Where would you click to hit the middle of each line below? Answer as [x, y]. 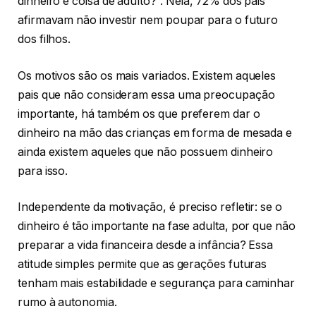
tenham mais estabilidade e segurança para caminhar [157, 284]
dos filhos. [46, 39]
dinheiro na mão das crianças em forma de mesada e [155, 133]
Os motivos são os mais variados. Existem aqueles [147, 75]
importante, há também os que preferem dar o [139, 114]
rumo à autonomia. [69, 303]
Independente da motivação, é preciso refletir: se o [150, 207]
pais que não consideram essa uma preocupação [146, 95]
